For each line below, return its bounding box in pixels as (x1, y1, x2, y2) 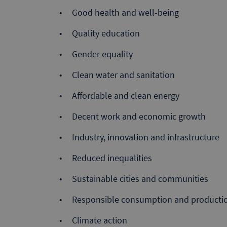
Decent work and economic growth (72, 110, 206, 122)
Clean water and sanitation (72, 68, 175, 81)
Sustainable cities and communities (72, 172, 208, 184)
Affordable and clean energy (72, 89, 179, 101)
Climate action (72, 214, 127, 226)
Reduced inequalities (72, 152, 152, 164)
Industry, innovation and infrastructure (72, 131, 219, 143)
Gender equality (72, 48, 133, 60)
